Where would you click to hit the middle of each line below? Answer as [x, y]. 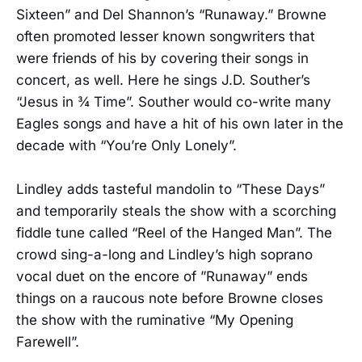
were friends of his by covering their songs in [162, 58]
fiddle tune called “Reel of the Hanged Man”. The [174, 232]
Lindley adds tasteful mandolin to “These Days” [170, 189]
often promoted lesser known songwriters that [166, 36]
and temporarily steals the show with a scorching [176, 210]
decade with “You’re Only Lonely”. [126, 145]
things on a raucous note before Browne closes [170, 298]
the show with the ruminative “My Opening [155, 320]
